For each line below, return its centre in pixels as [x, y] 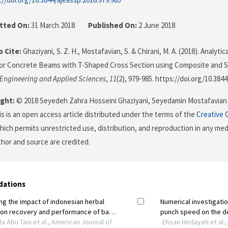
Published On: [112, 25]
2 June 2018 [156, 25]
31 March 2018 [53, 25]
